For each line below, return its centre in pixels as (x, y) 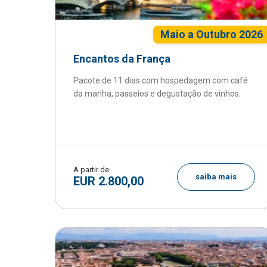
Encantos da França (122, 59)
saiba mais (216, 177)
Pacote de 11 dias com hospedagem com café (161, 80)
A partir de (91, 170)
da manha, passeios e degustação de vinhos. (157, 94)
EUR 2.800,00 (108, 181)
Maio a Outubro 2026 (211, 34)
